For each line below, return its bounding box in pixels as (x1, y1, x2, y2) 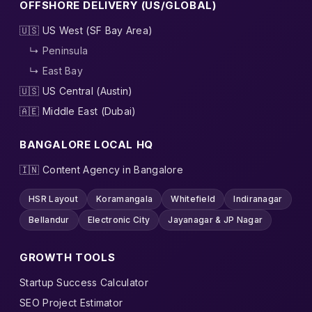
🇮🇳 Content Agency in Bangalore (19, 163, 184, 175)
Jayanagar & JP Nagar (168, 214, 263, 225)
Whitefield (171, 193, 216, 204)
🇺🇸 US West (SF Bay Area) (19, 24, 153, 36)
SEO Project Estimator (19, 296, 123, 309)
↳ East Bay (29, 64, 83, 77)
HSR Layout (29, 193, 78, 204)
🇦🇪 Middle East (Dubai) (19, 104, 136, 117)
